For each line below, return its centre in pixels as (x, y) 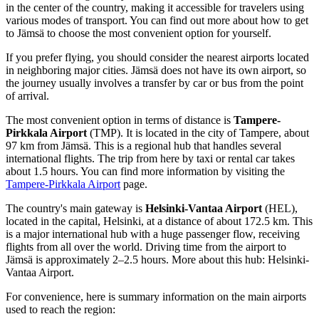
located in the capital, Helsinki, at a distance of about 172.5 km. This (159, 221)
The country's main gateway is (75, 208)
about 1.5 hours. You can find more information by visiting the (145, 171)
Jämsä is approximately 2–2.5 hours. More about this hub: (137, 259)
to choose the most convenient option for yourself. (158, 33)
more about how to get (258, 20)
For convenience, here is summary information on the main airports (156, 296)
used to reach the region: (61, 309)
